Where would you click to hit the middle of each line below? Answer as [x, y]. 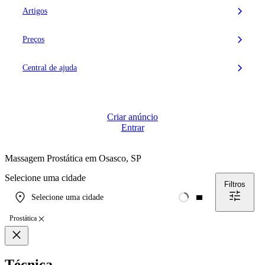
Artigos [35, 11]
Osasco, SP [120, 159]
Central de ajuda [50, 68]
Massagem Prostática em [52, 159]
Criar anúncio [132, 117]
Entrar [132, 127]
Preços [33, 39]
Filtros [235, 184]
